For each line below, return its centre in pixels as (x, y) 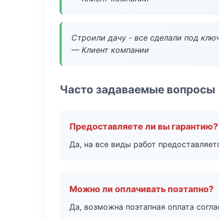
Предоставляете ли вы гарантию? (144, 126)
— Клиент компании (110, 50)
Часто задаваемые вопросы (137, 89)
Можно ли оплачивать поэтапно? (142, 189)
